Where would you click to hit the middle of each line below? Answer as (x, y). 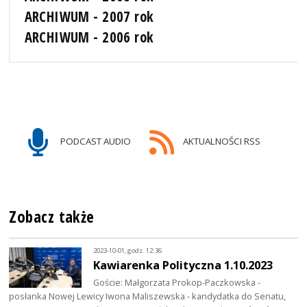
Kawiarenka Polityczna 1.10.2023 (183, 265)
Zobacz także (52, 217)
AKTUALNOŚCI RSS (220, 142)
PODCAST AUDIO (95, 142)
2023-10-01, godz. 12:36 (128, 250)
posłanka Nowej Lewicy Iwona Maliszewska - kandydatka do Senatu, (148, 296)
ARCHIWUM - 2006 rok (89, 37)
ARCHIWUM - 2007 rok (89, 17)
